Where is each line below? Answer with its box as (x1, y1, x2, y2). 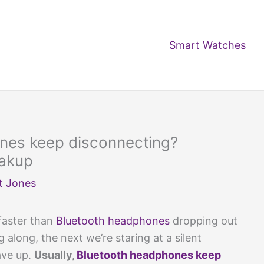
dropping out (170, 214, 237, 227)
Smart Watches (169, 38, 246, 51)
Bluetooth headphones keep (77, 249, 221, 261)
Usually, (34, 249, 77, 261)
